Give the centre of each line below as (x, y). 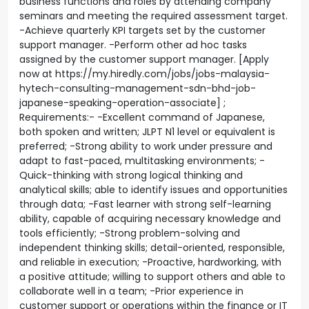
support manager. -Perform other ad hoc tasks (133, 45)
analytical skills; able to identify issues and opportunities (153, 190)
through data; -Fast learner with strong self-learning (145, 204)
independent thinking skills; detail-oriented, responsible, (152, 248)
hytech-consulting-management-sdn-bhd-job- (138, 88)
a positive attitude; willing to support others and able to (152, 277)
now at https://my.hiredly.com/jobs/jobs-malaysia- (144, 74)
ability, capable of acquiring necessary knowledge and (150, 219)
